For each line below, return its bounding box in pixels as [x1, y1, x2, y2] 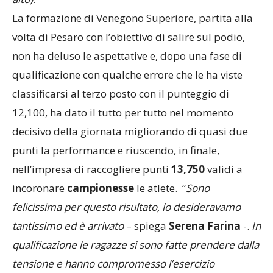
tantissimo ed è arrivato [12, 219, 124, 233]
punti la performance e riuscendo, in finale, [12, 143, 219, 157]
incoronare [12, 181, 65, 195]
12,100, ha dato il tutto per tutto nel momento [12, 105, 233, 119]
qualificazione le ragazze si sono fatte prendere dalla [12, 238, 259, 252]
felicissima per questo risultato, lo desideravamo [12, 200, 241, 214]
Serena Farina [169, 219, 241, 233]
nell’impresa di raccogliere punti [12, 162, 171, 176]
